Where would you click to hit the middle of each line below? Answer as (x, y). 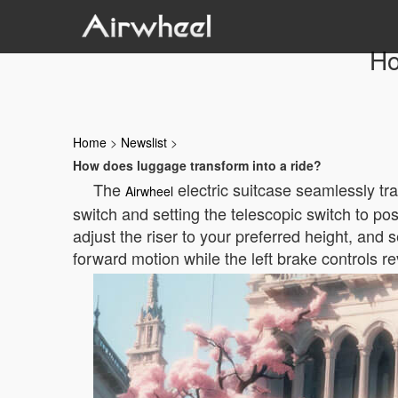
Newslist (144, 142)
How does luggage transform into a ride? (197, 165)
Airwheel (149, 191)
